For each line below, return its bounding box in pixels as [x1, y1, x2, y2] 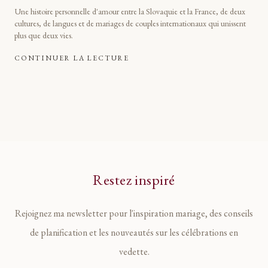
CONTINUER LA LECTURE [14, 53, 129, 63]
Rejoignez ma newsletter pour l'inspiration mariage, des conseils [15, 207, 253, 220]
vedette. [118, 245, 150, 258]
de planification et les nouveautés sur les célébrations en [30, 226, 238, 239]
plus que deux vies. [14, 30, 73, 41]
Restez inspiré [93, 170, 175, 190]
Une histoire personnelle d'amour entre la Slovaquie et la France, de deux [14, 6, 245, 17]
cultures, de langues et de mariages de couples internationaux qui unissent [14, 18, 246, 29]
